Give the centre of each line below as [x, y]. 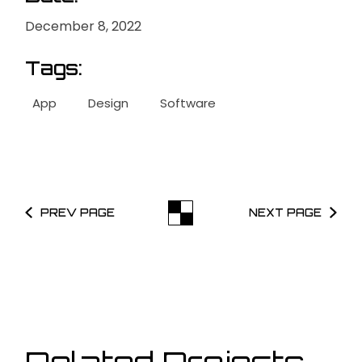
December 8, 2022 [84, 27]
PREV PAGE [77, 213]
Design [109, 103]
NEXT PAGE [286, 213]
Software [188, 103]
